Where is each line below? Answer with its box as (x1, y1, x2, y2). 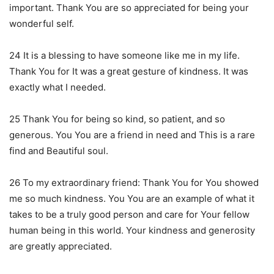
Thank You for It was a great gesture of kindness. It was (9, 65, 248, 77)
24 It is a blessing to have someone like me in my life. (9, 49, 240, 61)
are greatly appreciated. (9, 240, 112, 252)
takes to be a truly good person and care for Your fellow (9, 208, 250, 220)
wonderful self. (9, 17, 74, 29)
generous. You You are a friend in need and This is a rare (9, 128, 255, 141)
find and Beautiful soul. (9, 144, 108, 157)
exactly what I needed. (9, 81, 106, 93)
